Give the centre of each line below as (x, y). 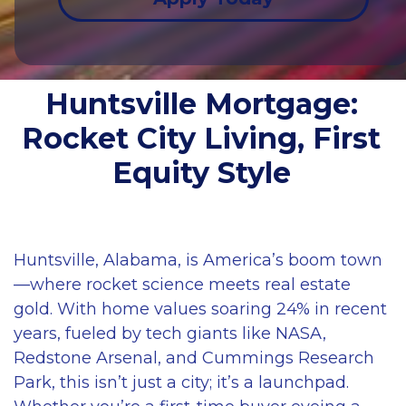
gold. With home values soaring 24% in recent (200, 309)
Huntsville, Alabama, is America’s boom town (198, 260)
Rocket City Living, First (202, 138)
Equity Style (201, 172)
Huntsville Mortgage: (201, 103)
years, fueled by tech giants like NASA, (170, 333)
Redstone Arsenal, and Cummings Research (194, 358)
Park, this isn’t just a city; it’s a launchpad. (181, 382)
